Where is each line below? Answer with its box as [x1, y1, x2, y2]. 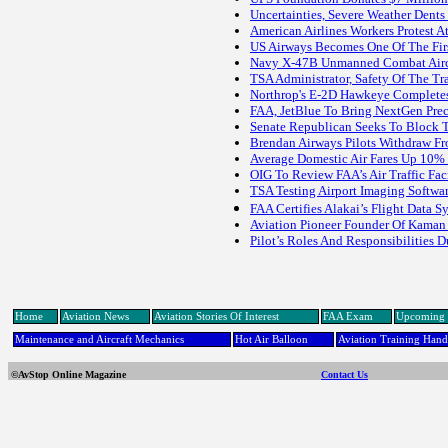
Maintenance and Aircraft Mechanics [15, 334, 184, 345]
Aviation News [62, 311, 129, 322]
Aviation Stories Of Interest [154, 311, 279, 322]
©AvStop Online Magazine [11, 369, 246, 380]
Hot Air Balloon [235, 334, 308, 345]
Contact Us [321, 369, 368, 380]
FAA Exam [323, 311, 373, 322]
